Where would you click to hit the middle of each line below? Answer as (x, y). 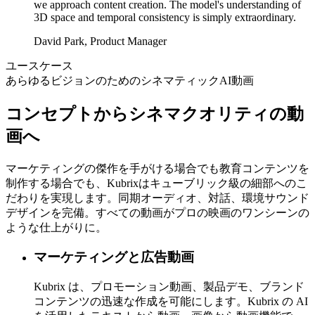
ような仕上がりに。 (56, 227)
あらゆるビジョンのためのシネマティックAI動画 (130, 80)
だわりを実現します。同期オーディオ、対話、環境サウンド (157, 198)
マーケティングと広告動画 (114, 257)
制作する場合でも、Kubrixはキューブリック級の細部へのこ (156, 183)
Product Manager (128, 41)
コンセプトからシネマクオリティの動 (155, 114)
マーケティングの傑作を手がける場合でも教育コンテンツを (157, 168)
